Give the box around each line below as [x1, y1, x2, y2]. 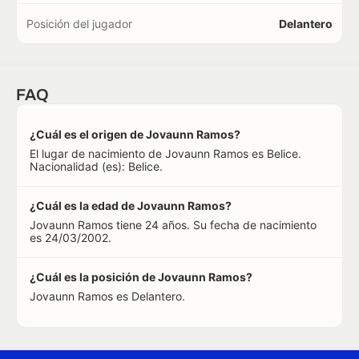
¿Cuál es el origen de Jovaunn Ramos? [30, 127, 240, 141]
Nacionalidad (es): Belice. [30, 159, 163, 173]
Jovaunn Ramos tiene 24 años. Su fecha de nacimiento [30, 218, 317, 232]
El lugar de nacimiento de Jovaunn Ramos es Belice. [30, 147, 301, 160]
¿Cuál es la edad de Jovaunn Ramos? [30, 199, 232, 212]
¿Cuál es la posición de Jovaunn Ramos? [30, 270, 252, 284]
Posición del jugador [26, 17, 132, 30]
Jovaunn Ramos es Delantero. [30, 289, 185, 303]
